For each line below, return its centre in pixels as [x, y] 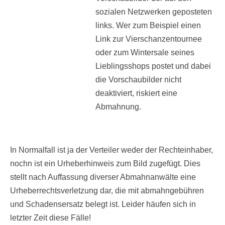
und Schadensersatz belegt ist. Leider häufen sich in [103, 204]
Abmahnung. [118, 107]
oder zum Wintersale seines [145, 53]
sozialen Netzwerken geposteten [154, 12]
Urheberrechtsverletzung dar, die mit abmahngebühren [107, 191]
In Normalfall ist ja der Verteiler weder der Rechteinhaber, [111, 150]
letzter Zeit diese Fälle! [50, 218]
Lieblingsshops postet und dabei [153, 66]
